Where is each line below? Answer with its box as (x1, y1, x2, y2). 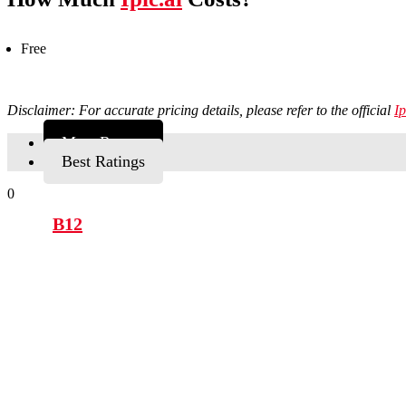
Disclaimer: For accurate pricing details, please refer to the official (7, 102, 394, 119)
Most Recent (62, 133, 145, 152)
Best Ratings (62, 152, 145, 171)
